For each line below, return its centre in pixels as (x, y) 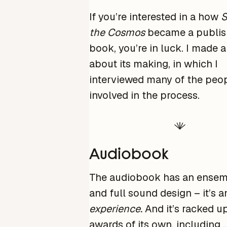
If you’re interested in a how (155, 17)
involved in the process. (144, 96)
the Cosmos (117, 33)
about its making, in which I (154, 64)
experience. (117, 209)
